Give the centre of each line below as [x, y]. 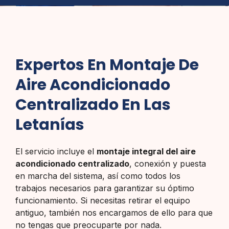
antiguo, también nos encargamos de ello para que [114, 212]
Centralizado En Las [93, 105]
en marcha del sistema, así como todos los [98, 176]
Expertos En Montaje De [107, 65]
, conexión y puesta [168, 163]
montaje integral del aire [146, 151]
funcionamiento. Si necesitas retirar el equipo [103, 200]
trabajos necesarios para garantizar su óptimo [105, 188]
